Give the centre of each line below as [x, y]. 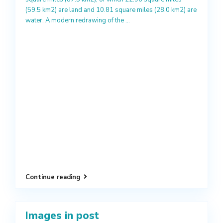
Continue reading [53, 177]
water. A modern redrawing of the [75, 20]
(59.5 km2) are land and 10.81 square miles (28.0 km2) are [111, 10]
